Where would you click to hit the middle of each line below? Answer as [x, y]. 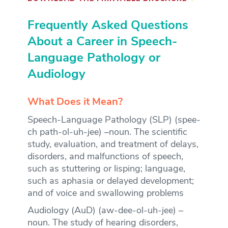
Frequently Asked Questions [108, 26]
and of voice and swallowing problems [105, 193]
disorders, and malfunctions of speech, [105, 157]
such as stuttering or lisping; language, [106, 169]
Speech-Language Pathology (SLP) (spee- [114, 120]
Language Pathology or [94, 58]
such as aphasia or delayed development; [110, 181]
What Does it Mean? [75, 102]
